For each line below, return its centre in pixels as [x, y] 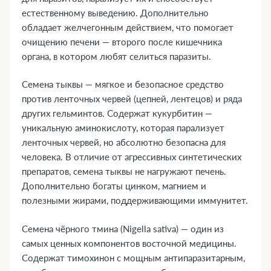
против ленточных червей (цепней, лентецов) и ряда [132, 99]
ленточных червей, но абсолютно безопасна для [124, 142]
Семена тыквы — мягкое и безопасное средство [123, 84]
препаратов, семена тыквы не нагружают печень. [124, 171]
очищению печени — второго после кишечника [122, 41]
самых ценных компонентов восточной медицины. [129, 243]
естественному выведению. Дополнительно [115, 12]
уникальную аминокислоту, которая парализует [123, 128]
